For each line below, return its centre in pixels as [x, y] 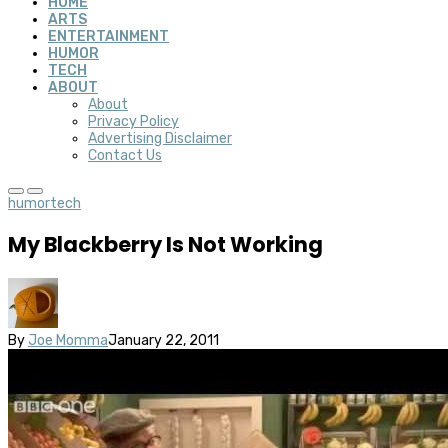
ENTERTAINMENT [108, 36]
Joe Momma [68, 340]
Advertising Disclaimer [160, 138]
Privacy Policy [133, 121]
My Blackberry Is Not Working [165, 245]
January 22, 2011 [163, 340]
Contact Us [125, 155]
